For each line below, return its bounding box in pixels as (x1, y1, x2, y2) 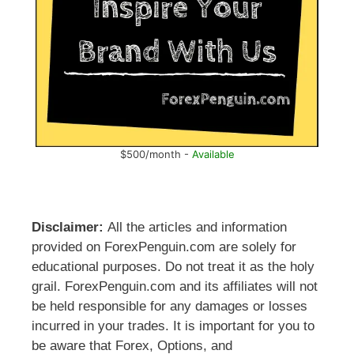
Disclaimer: (32, 220, 104, 235)
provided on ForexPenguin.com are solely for (32, 239, 296, 255)
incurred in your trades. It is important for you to (32, 318, 314, 334)
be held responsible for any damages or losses (32, 299, 307, 314)
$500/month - (119, 148, 192, 161)
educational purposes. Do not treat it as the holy (32, 259, 314, 275)
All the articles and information (104, 220, 287, 235)
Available (191, 148, 235, 161)
